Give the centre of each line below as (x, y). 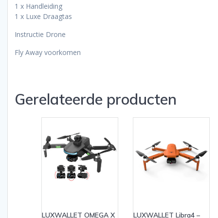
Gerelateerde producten (96, 99)
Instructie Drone (40, 34)
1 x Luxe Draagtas (43, 16)
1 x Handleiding (38, 6)
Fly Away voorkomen (48, 52)
